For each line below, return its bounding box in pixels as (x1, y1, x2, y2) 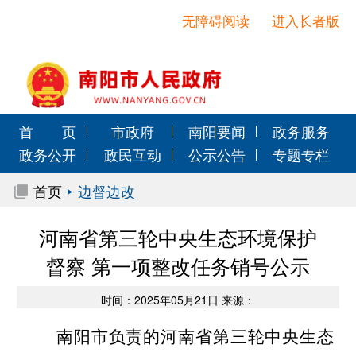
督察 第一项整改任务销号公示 (46, 251, 310, 280)
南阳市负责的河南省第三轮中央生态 (56, 327, 334, 346)
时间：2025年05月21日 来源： (101, 291, 255, 308)
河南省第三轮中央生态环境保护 (39, 222, 317, 251)
